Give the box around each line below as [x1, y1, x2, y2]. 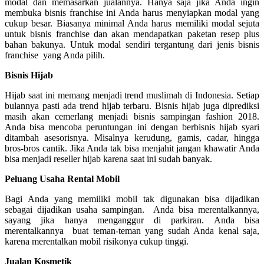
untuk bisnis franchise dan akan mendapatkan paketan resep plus [5, 29, 259, 39]
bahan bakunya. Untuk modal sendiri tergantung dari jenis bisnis [5, 39, 259, 50]
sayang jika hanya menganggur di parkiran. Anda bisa [5, 215, 259, 226]
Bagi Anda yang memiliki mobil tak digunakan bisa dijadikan [5, 194, 259, 204]
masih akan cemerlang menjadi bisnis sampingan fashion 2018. [5, 111, 259, 122]
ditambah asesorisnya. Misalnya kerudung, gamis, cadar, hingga [5, 133, 259, 143]
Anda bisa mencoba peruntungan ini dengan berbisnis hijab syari [5, 122, 259, 133]
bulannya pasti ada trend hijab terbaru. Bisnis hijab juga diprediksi [5, 101, 259, 111]
